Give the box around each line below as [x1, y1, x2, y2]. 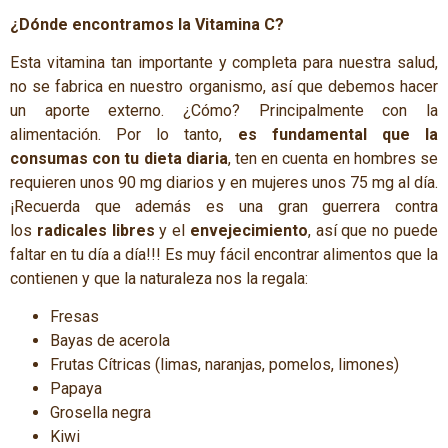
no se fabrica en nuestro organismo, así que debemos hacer [10, 76, 438, 96]
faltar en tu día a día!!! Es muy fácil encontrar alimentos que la [10, 244, 438, 264]
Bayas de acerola [50, 331, 170, 351]
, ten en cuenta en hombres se [227, 148, 439, 168]
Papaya [50, 379, 102, 399]
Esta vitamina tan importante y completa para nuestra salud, [10, 52, 438, 72]
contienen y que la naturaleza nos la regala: [10, 268, 308, 288]
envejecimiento [189, 220, 308, 240]
